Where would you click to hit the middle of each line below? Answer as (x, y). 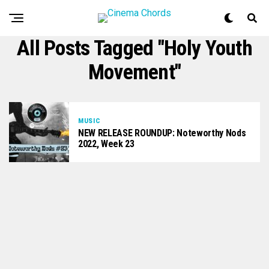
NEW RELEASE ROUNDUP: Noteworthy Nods (162, 133)
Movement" (134, 72)
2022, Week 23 (106, 144)
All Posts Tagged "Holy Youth (134, 48)
